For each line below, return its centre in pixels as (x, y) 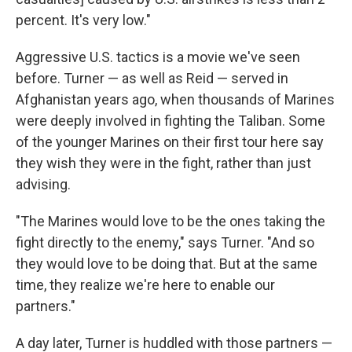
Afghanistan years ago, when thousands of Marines (175, 100)
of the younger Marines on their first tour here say (170, 142)
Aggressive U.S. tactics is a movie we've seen (158, 57)
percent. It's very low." (83, 20)
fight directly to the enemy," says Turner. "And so (165, 243)
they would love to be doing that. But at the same (167, 264)
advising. (43, 185)
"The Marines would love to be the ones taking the (170, 222)
